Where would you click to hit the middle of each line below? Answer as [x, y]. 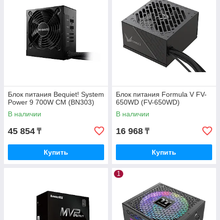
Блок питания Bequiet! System [56, 95]
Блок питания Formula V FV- [161, 95]
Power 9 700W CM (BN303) [51, 102]
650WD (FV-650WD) [148, 102]
